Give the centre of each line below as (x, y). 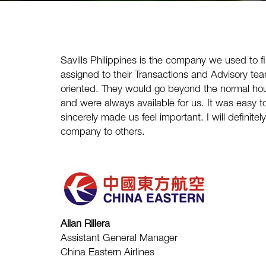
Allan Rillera (85, 225)
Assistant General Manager (119, 239)
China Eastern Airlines (107, 253)
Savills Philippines (99, 61)
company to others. (103, 133)
